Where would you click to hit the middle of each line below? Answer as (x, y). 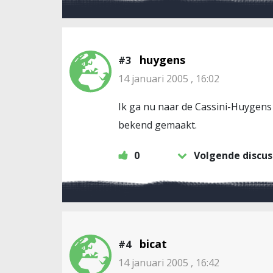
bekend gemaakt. (158, 125)
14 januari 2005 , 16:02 (169, 79)
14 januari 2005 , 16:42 (169, 263)
